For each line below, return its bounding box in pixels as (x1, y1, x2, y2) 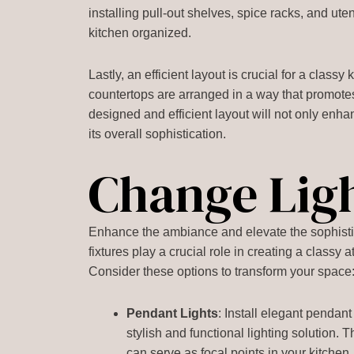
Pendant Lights (126, 307, 219, 320)
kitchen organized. (88, 26, 192, 40)
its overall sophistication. (88, 127, 227, 141)
